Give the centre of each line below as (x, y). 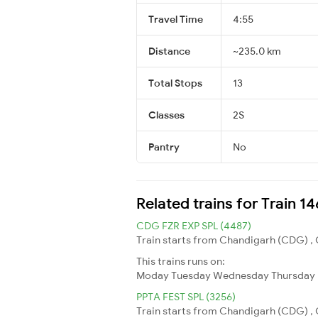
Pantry (164, 147)
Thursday (293, 275)
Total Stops (175, 83)
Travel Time (176, 19)
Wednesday (241, 275)
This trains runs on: (181, 261)
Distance (169, 51)
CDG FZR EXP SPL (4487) (194, 225)
